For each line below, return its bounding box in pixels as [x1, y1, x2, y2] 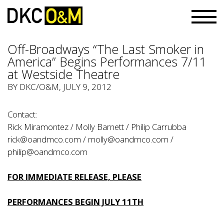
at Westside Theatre [7, 65, 119, 82]
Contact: [7, 108, 37, 120]
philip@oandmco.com [7, 146, 87, 157]
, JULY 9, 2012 [59, 81, 111, 92]
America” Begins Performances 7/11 [7, 53, 206, 70]
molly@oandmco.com [88, 133, 168, 145]
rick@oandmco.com [7, 133, 81, 145]
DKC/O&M [19, 81, 59, 92]
